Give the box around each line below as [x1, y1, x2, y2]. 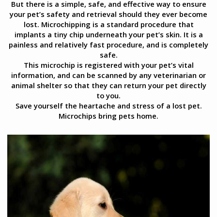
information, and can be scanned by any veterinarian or [11, 70, 206, 80]
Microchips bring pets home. [59, 110, 158, 121]
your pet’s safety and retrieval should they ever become [10, 9, 207, 19]
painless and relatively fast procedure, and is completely [9, 39, 208, 49]
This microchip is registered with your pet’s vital [23, 60, 194, 70]
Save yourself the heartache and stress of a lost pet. [15, 100, 202, 110]
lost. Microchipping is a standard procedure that [23, 19, 194, 29]
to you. [96, 90, 121, 100]
